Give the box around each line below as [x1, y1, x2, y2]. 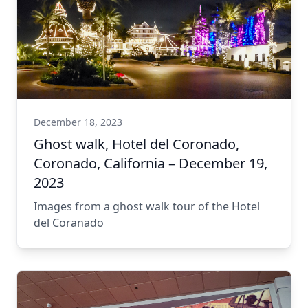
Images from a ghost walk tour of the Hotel [34, 199, 260, 214]
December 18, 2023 [34, 115, 122, 129]
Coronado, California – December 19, [34, 154, 267, 173]
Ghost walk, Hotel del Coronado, [34, 135, 239, 153]
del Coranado [34, 215, 104, 230]
